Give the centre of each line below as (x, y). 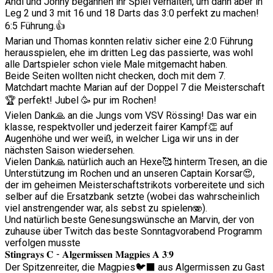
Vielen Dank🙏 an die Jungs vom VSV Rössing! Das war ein (131, 116)
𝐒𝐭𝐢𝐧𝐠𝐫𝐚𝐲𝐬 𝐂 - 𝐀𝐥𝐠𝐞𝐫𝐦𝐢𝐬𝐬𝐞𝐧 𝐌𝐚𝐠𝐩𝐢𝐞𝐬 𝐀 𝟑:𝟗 (89, 255)
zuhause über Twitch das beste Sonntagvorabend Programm (133, 232)
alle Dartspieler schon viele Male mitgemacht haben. (116, 65)
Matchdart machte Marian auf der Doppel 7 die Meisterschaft (135, 88)
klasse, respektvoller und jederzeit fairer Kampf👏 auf (119, 127)
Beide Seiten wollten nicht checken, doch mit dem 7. (115, 76)
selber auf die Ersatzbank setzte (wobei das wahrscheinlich (132, 197)
